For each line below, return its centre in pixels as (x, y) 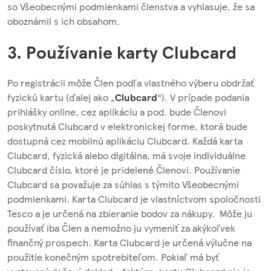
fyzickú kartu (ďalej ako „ (61, 97)
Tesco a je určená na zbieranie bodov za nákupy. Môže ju (130, 213)
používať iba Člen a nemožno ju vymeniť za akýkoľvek (121, 227)
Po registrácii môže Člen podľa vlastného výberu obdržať (131, 82)
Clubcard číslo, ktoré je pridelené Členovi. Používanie (124, 169)
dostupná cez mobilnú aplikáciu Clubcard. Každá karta (125, 140)
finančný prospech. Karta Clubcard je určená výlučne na (129, 242)
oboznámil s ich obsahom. (65, 21)
